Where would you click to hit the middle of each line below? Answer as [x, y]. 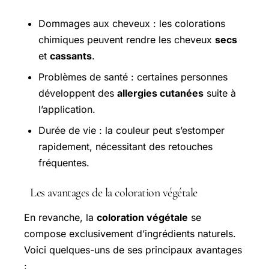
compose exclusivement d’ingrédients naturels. [130, 233]
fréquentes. [64, 162]
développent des [78, 93]
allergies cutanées [160, 93]
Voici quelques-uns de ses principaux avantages [133, 249]
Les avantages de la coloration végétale [114, 192]
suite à [220, 93]
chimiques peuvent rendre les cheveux [127, 39]
